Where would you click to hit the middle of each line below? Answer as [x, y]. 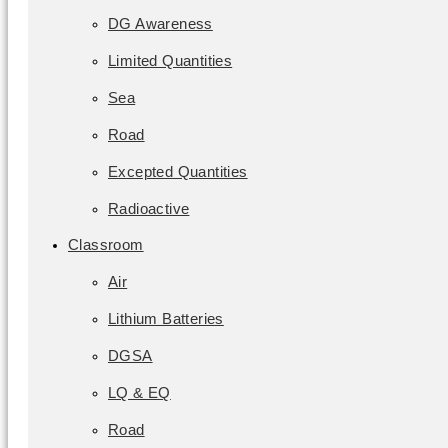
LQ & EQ [139, 392]
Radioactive [149, 208]
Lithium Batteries [166, 318]
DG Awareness [160, 23]
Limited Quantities [170, 60]
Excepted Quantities [178, 171]
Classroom [106, 244]
